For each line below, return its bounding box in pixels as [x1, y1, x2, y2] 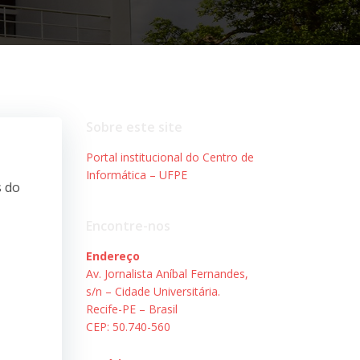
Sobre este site [85, 117, 182, 136]
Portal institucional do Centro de [85, 149, 254, 165]
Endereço [85, 247, 140, 264]
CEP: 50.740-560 [85, 318, 170, 334]
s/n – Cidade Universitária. [85, 283, 220, 299]
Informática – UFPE [85, 166, 187, 182]
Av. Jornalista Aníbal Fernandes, [85, 265, 248, 281]
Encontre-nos [85, 216, 170, 235]
